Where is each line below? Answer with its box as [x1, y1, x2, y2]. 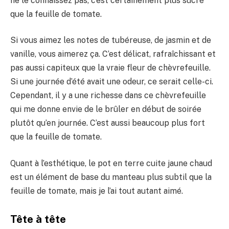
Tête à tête [10, 213, 66, 226]
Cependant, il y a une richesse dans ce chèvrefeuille [10, 90, 206, 101]
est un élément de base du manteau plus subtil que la [10, 172, 212, 182]
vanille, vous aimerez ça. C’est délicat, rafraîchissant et [10, 49, 216, 59]
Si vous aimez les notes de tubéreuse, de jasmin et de [10, 35, 211, 45]
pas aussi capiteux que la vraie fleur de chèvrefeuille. [10, 63, 211, 73]
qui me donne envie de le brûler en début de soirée [10, 104, 201, 114]
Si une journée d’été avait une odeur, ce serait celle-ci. [10, 77, 213, 87]
